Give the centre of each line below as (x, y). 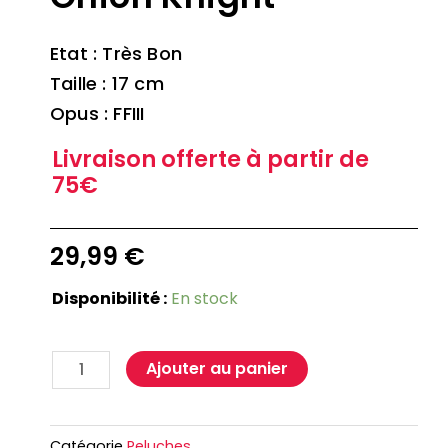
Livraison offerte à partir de (210, 158)
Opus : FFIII (97, 113)
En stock (204, 298)
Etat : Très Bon (116, 53)
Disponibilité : (109, 298)
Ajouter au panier (217, 368)
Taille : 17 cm (107, 83)
